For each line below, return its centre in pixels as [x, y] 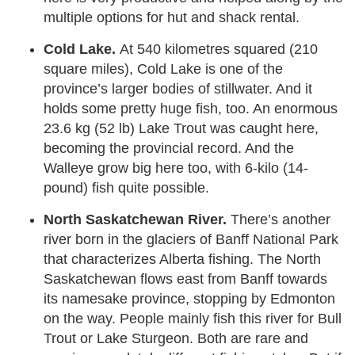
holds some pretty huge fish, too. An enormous [191, 109]
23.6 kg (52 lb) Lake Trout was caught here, [181, 128]
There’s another [281, 219]
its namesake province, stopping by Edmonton [189, 299]
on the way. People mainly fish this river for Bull [193, 319]
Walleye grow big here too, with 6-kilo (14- [176, 168]
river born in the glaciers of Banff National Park [191, 239]
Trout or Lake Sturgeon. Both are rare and [176, 338]
